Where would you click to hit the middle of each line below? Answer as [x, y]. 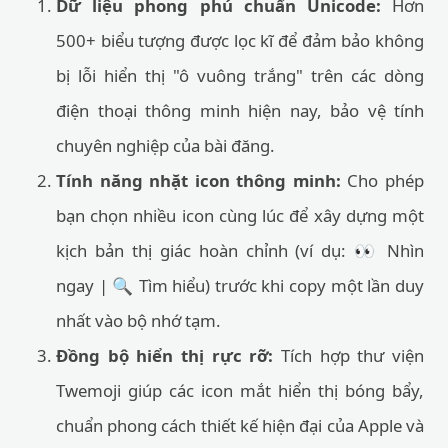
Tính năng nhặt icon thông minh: [198, 180]
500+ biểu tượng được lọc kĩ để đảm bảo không [240, 40]
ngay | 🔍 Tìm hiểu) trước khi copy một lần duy [240, 285]
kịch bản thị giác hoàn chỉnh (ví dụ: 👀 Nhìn [240, 250]
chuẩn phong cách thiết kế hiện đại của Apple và [240, 425]
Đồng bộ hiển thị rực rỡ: [165, 355]
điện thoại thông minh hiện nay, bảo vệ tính [240, 110]
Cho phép [382, 180]
